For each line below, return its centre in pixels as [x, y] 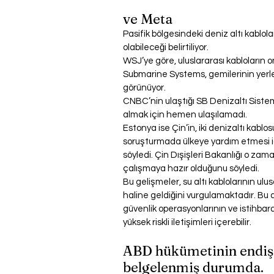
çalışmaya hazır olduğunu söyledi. [191, 169]
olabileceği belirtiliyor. [166, 48]
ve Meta [148, 19]
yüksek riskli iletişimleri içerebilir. [187, 223]
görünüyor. [144, 88]
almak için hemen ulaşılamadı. [185, 115]
